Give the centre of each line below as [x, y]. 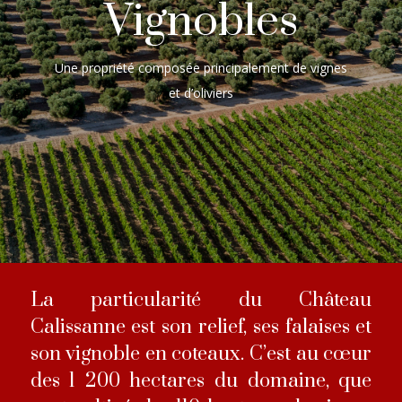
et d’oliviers [201, 92]
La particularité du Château [201, 300]
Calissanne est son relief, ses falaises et [201, 327]
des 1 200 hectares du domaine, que [201, 380]
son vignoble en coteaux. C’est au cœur [201, 354]
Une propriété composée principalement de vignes [201, 67]
